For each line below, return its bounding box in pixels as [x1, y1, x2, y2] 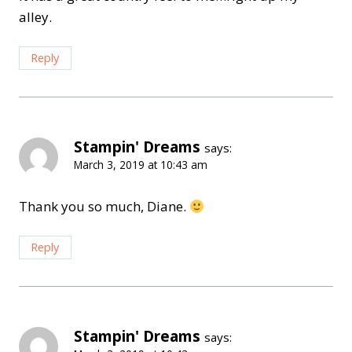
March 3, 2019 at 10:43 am [74, 157, 207, 173]
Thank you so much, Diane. [19, 197, 189, 216]
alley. [19, 8, 52, 27]
